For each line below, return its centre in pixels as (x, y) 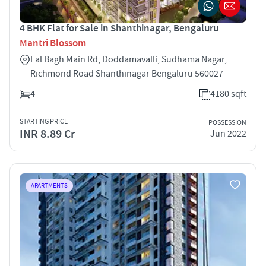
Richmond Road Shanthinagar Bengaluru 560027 (127, 73)
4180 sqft (228, 94)
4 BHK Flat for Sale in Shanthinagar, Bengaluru (119, 28)
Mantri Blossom (53, 43)
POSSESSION (227, 123)
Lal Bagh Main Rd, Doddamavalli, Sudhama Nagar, (129, 59)
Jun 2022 (228, 134)
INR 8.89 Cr (47, 134)
